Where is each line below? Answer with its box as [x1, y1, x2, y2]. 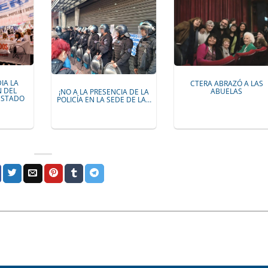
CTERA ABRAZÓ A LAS [190, 78, 263, 89]
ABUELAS [211, 86, 243, 96]
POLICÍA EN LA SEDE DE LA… [56, 94, 151, 105]
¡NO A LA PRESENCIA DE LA [59, 86, 150, 97]
